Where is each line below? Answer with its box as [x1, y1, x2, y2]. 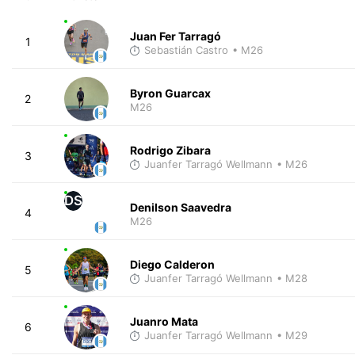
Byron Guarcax [129, 86, 211, 100]
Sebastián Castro [143, 43, 228, 56]
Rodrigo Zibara [129, 143, 211, 157]
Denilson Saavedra [129, 200, 231, 214]
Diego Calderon [129, 257, 215, 271]
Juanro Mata [129, 314, 198, 328]
